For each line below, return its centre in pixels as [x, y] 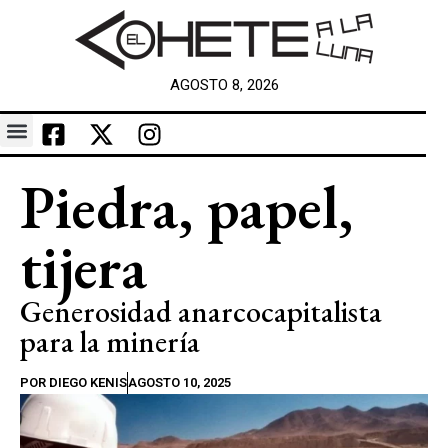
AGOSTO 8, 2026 [224, 85]
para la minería [110, 341]
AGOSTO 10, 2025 [179, 382]
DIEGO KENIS [86, 382]
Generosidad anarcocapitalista [201, 311]
